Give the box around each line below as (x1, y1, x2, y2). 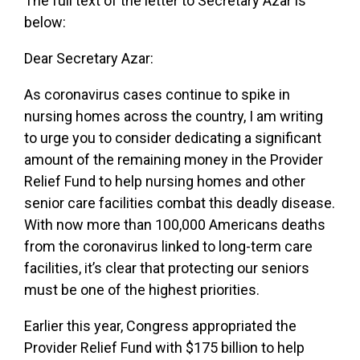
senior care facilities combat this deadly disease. (24, 194, 335, 211)
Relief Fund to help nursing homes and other (24, 172, 305, 190)
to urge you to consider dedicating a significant (24, 129, 321, 146)
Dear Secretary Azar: (24, 49, 153, 67)
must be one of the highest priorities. (24, 280, 260, 298)
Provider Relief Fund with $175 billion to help (24, 338, 305, 356)
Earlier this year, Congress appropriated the (24, 317, 297, 334)
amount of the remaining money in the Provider (24, 150, 323, 168)
